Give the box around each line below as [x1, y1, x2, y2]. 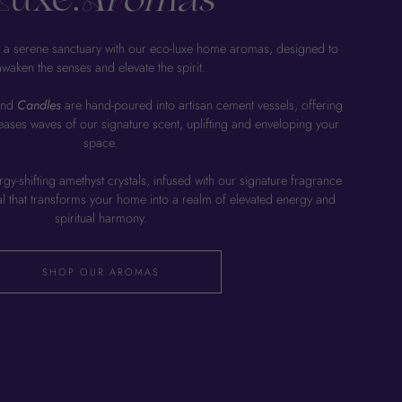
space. [83, 133, 118, 152]
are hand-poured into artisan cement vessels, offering [61, 95, 343, 114]
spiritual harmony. [54, 208, 147, 227]
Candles [17, 95, 61, 114]
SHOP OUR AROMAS [41, 264, 160, 279]
